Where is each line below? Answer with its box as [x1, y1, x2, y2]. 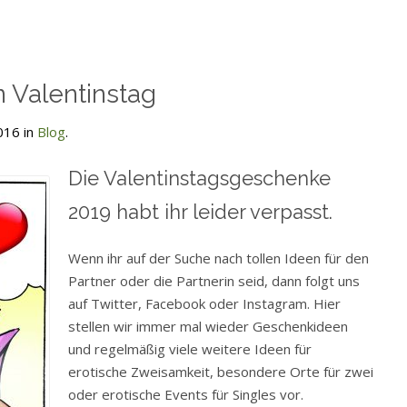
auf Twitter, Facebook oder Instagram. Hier [68, 294, 341, 313]
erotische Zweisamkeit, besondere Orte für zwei [68, 362, 373, 382]
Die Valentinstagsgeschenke [68, 166, 331, 191]
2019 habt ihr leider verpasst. [68, 200, 333, 224]
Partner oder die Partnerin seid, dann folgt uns [68, 272, 360, 291]
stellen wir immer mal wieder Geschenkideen [68, 317, 348, 336]
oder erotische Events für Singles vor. [68, 385, 303, 404]
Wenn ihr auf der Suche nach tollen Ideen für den [68, 249, 369, 268]
